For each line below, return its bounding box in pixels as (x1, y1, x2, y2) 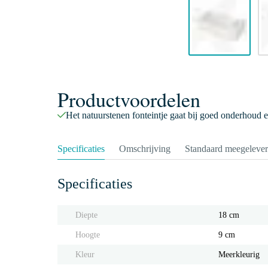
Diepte (75, 211, 98, 220)
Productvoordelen (57, 86, 200, 113)
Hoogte (75, 230, 100, 239)
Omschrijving (119, 144, 170, 154)
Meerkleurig (218, 250, 260, 259)
